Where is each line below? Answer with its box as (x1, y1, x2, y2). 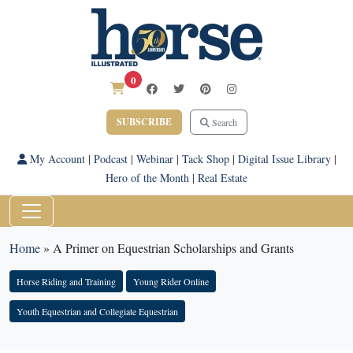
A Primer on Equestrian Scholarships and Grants (53, 240, 294, 256)
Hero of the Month (106, 170, 189, 185)
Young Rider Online (133, 275, 209, 288)
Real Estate (198, 170, 247, 185)
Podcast (93, 151, 128, 166)
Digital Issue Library (237, 151, 331, 166)
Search (209, 116, 237, 128)
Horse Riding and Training (17, 275, 116, 288)
